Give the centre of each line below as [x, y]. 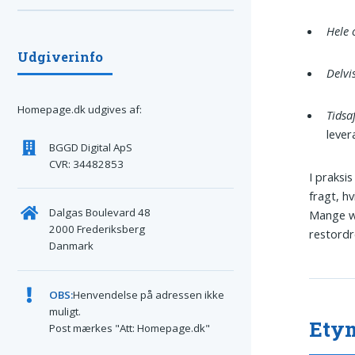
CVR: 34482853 [86, 164]
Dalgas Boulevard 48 [99, 213]
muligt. [65, 311]
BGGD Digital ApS [90, 147]
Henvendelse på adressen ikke [148, 294]
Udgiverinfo [60, 56]
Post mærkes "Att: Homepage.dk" [129, 328]
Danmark [71, 246]
